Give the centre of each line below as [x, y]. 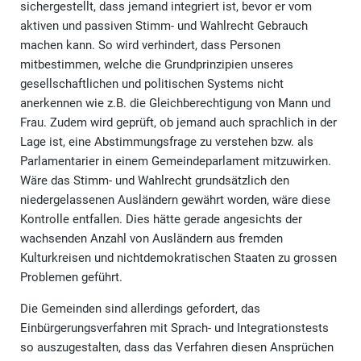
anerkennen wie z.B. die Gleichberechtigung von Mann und [175, 104]
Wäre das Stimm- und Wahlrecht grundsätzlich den [155, 181]
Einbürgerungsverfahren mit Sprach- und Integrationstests [174, 328]
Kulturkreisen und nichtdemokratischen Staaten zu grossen [178, 258]
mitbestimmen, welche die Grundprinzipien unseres [157, 65]
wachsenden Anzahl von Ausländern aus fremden [151, 239]
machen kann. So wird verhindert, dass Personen [150, 46]
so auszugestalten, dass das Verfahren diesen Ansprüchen [177, 348]
